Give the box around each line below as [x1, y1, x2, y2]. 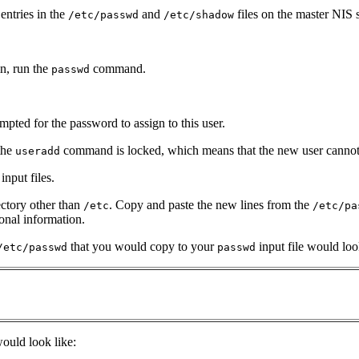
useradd [15, 145, 60, 158]
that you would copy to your [67, 240, 217, 254]
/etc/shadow [163, 9, 234, 22]
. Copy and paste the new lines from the [109, 198, 313, 212]
